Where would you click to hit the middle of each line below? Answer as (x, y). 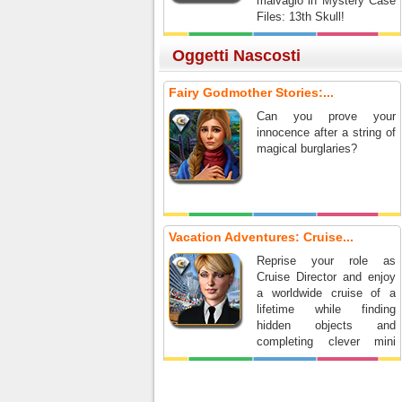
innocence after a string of (326, 132)
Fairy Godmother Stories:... (251, 92)
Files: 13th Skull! (301, 17)
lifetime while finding (326, 309)
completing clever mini (326, 341)
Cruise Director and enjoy (326, 277)
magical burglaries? (307, 149)
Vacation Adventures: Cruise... (261, 237)
